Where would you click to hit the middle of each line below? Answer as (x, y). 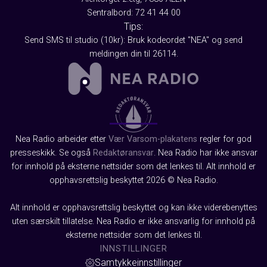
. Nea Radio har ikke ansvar (205, 153)
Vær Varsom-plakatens (153, 139)
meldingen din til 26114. (133, 54)
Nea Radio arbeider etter (62, 139)
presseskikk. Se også (51, 153)
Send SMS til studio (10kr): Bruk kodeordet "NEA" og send (133, 41)
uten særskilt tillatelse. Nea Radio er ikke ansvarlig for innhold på (133, 222)
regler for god (224, 139)
